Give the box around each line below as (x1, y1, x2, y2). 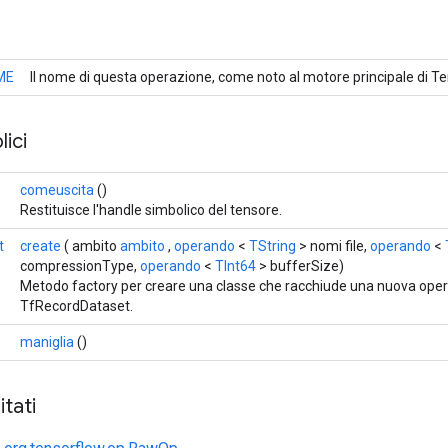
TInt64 (215, 257, 256, 274)
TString (249, 237, 296, 254)
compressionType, (20, 257, 140, 274)
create (20, 237, 61, 254)
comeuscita (20, 181, 94, 198)
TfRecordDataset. (20, 297, 133, 314)
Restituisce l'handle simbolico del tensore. (20, 201, 282, 218)
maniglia (20, 333, 74, 350)
